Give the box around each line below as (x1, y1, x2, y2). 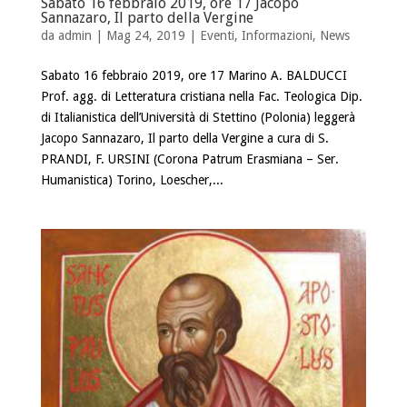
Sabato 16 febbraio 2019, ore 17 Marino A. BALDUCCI (40, 68, 347, 84)
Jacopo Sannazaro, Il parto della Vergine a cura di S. (40, 131, 329, 146)
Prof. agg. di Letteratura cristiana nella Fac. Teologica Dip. (40, 89, 362, 104)
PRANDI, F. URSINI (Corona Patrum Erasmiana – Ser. (40, 152, 339, 167)
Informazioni (241, 28, 313, 44)
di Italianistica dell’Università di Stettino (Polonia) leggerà (40, 110, 355, 125)
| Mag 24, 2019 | (91, 28, 200, 44)
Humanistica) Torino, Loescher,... (40, 173, 223, 188)
